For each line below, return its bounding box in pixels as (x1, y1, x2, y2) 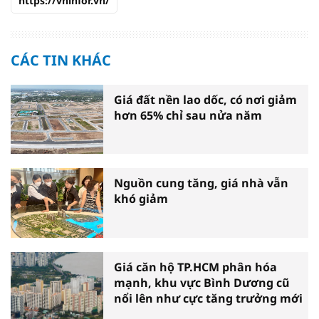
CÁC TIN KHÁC (11, 50, 111, 70)
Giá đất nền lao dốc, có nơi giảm (114, 91, 297, 108)
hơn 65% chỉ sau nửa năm (114, 107, 262, 123)
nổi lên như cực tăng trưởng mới (114, 290, 303, 306)
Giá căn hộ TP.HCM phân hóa (114, 258, 277, 275)
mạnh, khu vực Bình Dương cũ (114, 274, 290, 291)
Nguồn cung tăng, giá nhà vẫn (114, 175, 288, 192)
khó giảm (114, 191, 168, 207)
